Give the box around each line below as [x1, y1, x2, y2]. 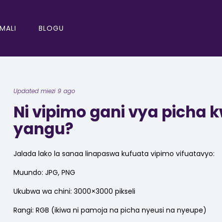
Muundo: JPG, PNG [13, 167, 75, 177]
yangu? [13, 117, 73, 140]
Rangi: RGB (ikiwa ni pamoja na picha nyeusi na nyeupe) [13, 205, 207, 215]
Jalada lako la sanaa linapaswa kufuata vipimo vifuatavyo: [13, 149, 215, 159]
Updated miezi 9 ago [13, 86, 75, 95]
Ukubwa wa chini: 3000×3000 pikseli [13, 186, 135, 196]
